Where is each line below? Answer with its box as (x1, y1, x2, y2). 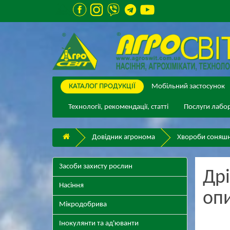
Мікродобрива (59, 201, 107, 209)
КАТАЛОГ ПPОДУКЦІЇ (69, 82, 136, 90)
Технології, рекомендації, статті (68, 103, 168, 111)
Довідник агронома (92, 133, 155, 142)
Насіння (59, 182, 84, 190)
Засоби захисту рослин (59, 163, 132, 171)
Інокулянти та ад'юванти (59, 220, 139, 228)
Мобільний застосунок (151, 83, 225, 91)
